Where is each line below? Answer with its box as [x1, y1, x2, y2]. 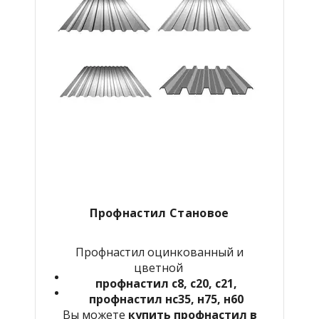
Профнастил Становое [90, 204, 229, 221]
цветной [133, 259, 186, 276]
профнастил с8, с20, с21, [95, 275, 237, 291]
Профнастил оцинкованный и [75, 244, 244, 260]
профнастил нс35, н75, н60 [88, 291, 244, 307]
